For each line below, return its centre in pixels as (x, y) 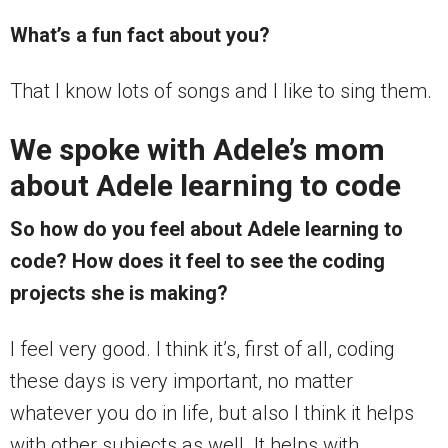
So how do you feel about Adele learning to (206, 229)
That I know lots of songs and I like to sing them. (221, 91)
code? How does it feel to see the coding (197, 261)
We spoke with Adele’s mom (197, 150)
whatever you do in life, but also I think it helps (212, 413)
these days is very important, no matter (181, 381)
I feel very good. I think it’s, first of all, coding (202, 349)
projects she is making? (119, 293)
